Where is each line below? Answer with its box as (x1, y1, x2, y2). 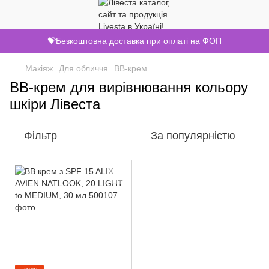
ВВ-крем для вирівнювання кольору (10, 79, 248, 95)
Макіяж (25, 64, 53, 73)
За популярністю (151, 130, 235, 142)
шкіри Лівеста (10, 96, 100, 112)
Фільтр (24, 130, 57, 142)
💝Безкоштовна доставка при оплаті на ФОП (47, 36, 222, 46)
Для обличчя (59, 64, 108, 73)
